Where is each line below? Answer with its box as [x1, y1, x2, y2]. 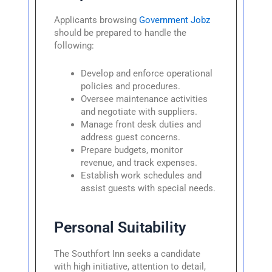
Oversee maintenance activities [81, 93, 208, 105]
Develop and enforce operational [81, 68, 213, 80]
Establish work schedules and [81, 170, 202, 182]
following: [54, 39, 95, 51]
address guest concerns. [81, 132, 181, 143]
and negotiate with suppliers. [81, 106, 198, 118]
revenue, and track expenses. [81, 157, 198, 169]
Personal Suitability [54, 218, 186, 236]
